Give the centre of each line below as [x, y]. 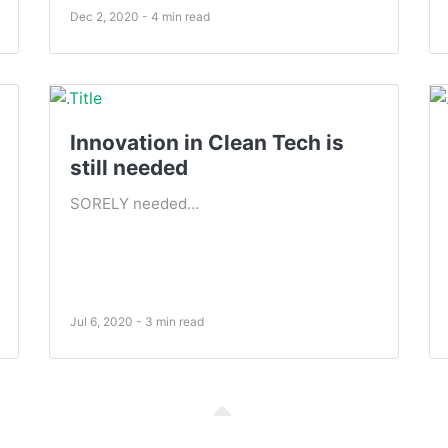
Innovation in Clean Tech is [207, 143]
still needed [129, 168]
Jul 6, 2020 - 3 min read [137, 322]
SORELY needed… [134, 204]
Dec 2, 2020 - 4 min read [140, 16]
